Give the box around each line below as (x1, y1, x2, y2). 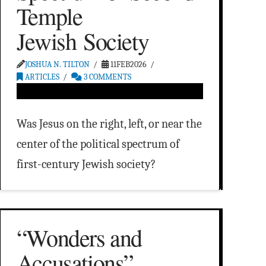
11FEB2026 (109, 59, 147, 70)
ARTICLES (23, 72, 59, 83)
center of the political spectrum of (16, 137, 179, 151)
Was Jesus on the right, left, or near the (16, 117, 202, 131)
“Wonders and (16, 221, 142, 254)
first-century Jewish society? (16, 157, 156, 172)
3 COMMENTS (82, 72, 132, 83)
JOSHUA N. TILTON (24, 59, 90, 70)
